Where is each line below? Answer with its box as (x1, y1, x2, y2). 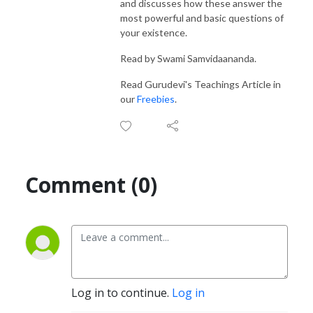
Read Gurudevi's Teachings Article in (120, 78, 281, 90)
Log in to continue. (71, 284, 172, 300)
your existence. (120, 26, 187, 38)
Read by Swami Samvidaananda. (120, 52, 256, 64)
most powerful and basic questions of (120, 11, 284, 24)
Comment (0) (25, 170, 157, 199)
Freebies (137, 92, 175, 105)
